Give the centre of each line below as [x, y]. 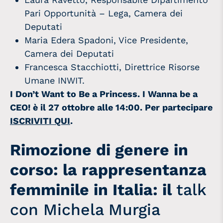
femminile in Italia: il [91, 189]
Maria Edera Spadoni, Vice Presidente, [107, 40]
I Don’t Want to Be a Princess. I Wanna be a [104, 94]
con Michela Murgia [85, 209]
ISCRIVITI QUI [40, 120]
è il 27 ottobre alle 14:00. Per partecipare [123, 107]
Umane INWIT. [55, 80]
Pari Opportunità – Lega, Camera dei [104, 13]
